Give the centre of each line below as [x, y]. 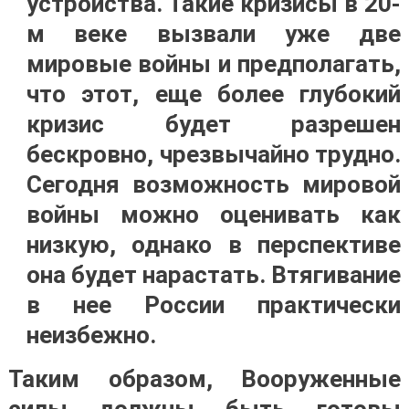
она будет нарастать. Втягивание [214, 275]
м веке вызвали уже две [214, 34]
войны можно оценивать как [214, 215]
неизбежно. [91, 335]
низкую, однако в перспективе [214, 245]
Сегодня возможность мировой [214, 184]
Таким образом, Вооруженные [204, 379]
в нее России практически [214, 305]
